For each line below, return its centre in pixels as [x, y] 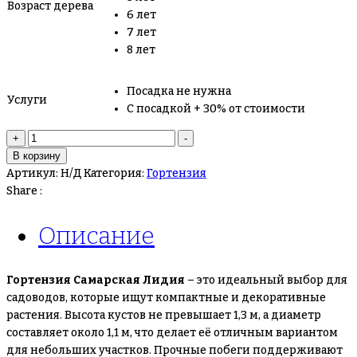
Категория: [115, 174]
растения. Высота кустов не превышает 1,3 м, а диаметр [164, 315]
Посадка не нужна [179, 92]
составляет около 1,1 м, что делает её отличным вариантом [172, 333]
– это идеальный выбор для [266, 280]
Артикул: [33, 174]
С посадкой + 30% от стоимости [216, 109]
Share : [24, 191]
